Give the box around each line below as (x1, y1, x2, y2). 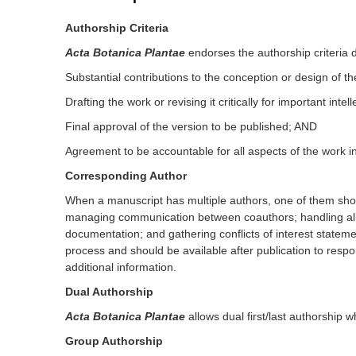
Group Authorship (65, 335, 163, 347)
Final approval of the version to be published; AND (65, 120, 317, 133)
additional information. (65, 261, 176, 273)
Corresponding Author (65, 169, 187, 182)
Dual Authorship (65, 285, 153, 298)
